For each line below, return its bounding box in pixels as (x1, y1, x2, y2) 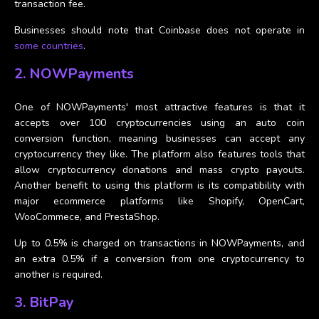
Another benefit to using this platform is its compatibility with (14, 178, 305, 192)
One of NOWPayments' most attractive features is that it (14, 100, 305, 114)
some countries (14, 38, 83, 53)
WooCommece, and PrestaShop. (14, 209, 159, 224)
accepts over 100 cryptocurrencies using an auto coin (14, 115, 305, 130)
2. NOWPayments (14, 63, 134, 83)
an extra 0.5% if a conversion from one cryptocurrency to (14, 251, 305, 266)
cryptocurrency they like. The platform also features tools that (14, 147, 305, 161)
